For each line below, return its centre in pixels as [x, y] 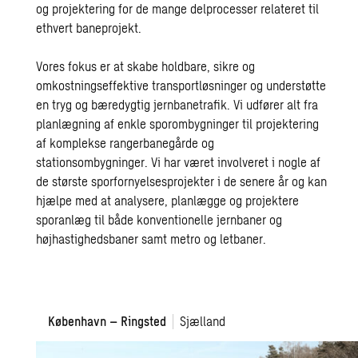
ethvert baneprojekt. [89, 28]
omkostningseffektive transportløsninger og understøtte [181, 85]
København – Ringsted [107, 321]
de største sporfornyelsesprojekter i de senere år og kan [182, 181]
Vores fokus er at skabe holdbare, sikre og [146, 66]
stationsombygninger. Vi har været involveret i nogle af [179, 162]
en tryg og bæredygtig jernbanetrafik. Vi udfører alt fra [177, 104]
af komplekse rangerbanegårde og [125, 143]
